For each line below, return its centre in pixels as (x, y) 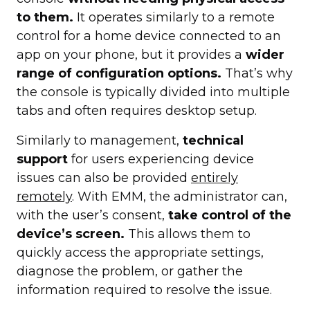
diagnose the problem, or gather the (130, 272)
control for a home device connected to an (149, 36)
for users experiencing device (161, 159)
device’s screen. (71, 234)
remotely (44, 197)
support (42, 159)
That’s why (257, 74)
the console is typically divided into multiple (153, 92)
